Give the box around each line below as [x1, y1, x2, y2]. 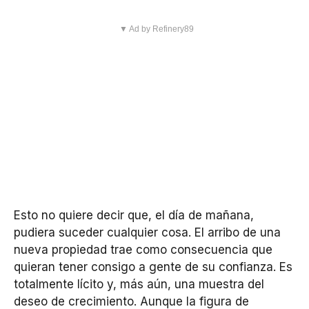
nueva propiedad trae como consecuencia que [14, 243, 272, 257]
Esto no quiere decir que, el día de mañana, [14, 208, 254, 223]
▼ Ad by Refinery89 [119, 24, 194, 34]
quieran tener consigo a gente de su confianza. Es [14, 260, 292, 275]
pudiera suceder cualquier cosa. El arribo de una [14, 226, 281, 240]
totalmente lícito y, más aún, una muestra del [14, 277, 264, 292]
